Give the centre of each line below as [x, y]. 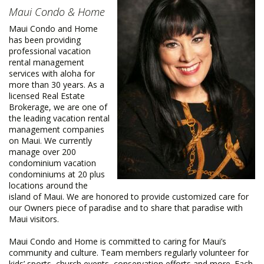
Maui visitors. [34, 219]
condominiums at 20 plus [57, 174]
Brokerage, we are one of [58, 107]
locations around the [48, 185]
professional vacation [50, 51]
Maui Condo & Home [57, 11]
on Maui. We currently [50, 141]
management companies [57, 129]
